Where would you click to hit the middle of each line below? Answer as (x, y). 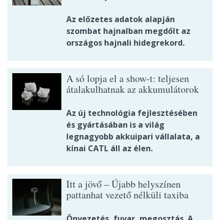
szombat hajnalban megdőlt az (128, 31)
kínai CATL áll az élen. (113, 148)
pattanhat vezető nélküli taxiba (127, 194)
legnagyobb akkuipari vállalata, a (133, 136)
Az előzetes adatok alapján (121, 19)
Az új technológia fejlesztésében (132, 113)
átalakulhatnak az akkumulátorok (133, 89)
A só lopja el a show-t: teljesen (128, 78)
